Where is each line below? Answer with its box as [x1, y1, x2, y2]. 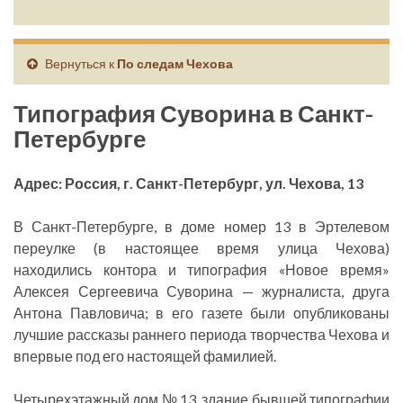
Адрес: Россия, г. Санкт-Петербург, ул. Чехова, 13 [13, 175, 363, 193]
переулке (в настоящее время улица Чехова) [13, 239, 390, 257]
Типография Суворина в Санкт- [13, 100, 373, 128]
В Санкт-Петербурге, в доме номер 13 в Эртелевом [13, 218, 390, 236]
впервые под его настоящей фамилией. [13, 347, 276, 365]
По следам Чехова [117, 56, 233, 72]
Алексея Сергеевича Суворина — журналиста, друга [13, 282, 390, 300]
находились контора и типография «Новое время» [13, 261, 390, 279]
